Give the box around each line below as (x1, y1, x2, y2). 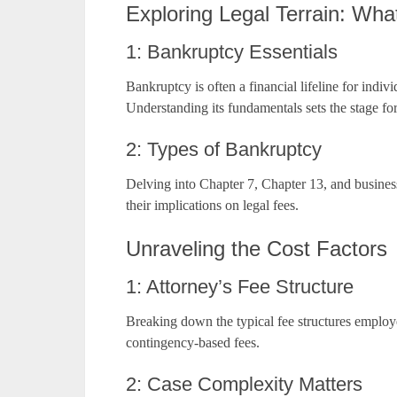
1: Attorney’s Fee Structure (126, 276, 354, 299)
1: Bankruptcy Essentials (126, 41, 338, 64)
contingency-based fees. (126, 335, 260, 351)
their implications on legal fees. (126, 198, 299, 214)
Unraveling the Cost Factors (126, 237, 387, 261)
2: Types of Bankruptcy (126, 138, 322, 161)
